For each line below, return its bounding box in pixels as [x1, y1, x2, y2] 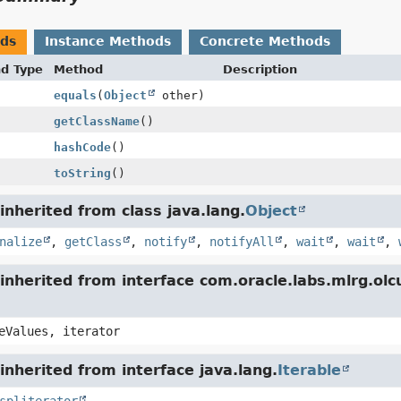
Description [222, 63, 297, 76]
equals [53, 89, 97, 102]
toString [53, 166, 111, 180]
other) [154, 89, 205, 102]
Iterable [277, 362, 341, 379]
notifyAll [209, 235, 274, 249]
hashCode [53, 141, 111, 154]
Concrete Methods [199, 34, 330, 48]
